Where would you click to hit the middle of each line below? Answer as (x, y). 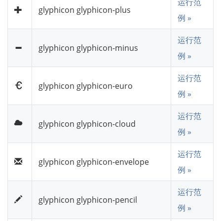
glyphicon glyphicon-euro (86, 86)
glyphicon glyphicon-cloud (87, 124)
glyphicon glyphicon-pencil (88, 200)
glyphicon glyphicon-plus (85, 10)
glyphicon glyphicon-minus (88, 48)
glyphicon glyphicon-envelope (94, 162)
